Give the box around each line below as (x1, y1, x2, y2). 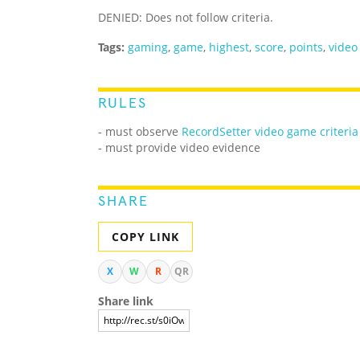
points (289, 39, 323, 55)
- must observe (98, 124, 182, 140)
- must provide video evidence (98, 140, 260, 156)
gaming (128, 39, 168, 55)
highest (209, 39, 249, 55)
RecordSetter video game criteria (182, 124, 358, 140)
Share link (98, 293, 153, 309)
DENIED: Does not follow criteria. (98, 10, 273, 26)
